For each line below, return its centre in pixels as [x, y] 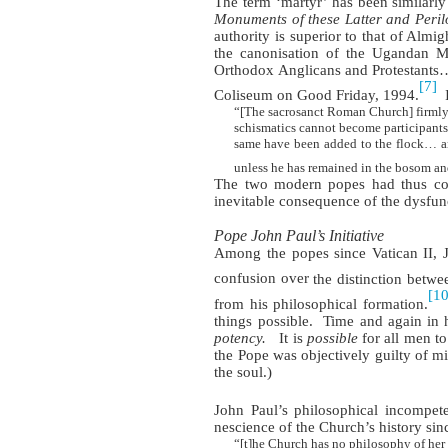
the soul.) [243, 371]
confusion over [261, 278]
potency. [240, 337]
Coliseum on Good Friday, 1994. [317, 94]
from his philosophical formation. [321, 303]
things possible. [263, 320]
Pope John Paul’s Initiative [299, 236]
